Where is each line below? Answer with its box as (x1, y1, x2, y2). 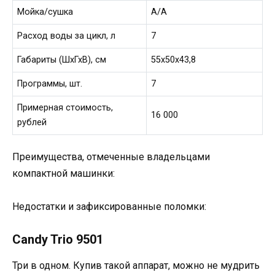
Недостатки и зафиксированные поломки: (12, 200, 206, 212)
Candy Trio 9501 (12, 231, 103, 247)
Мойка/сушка (17, 6, 74, 17)
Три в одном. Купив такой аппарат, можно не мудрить (12, 259, 260, 271)
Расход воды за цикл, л (17, 30, 116, 41)
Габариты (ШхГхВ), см (17, 54, 107, 65)
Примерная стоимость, (17, 102, 114, 113)
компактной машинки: (12, 167, 115, 179)
